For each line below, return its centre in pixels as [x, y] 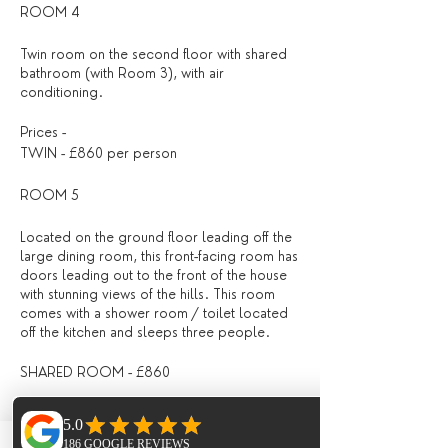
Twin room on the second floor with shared [153, 54]
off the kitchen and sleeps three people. [145, 332]
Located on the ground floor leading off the [156, 237]
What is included [73, 414]
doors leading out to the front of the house [153, 275]
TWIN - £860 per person [98, 153]
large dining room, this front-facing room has [159, 256]
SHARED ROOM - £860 [95, 372]
